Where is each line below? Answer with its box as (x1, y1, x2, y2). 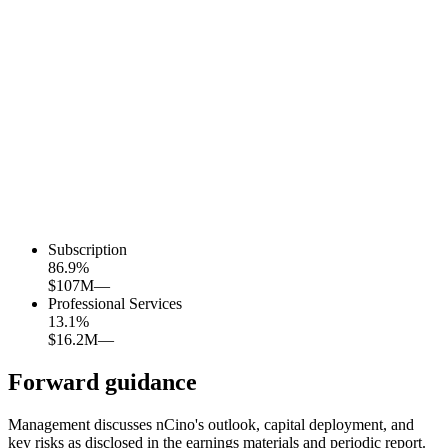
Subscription (48, 241, 127, 259)
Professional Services (48, 295, 182, 313)
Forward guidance (8, 368, 197, 395)
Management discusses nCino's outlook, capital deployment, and (8, 415, 414, 433)
